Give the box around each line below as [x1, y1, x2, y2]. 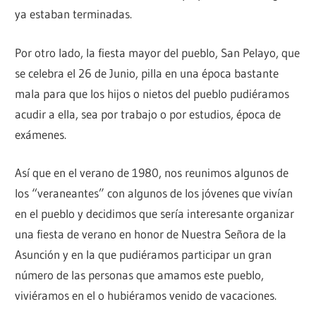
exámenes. [15, 126, 67, 142]
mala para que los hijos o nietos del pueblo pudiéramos [15, 85, 290, 101]
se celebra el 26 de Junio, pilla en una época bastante [15, 65, 279, 80]
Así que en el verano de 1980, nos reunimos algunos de [15, 165, 289, 181]
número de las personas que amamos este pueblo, [15, 267, 265, 283]
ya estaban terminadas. [15, 6, 133, 22]
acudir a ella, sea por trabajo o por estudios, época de [15, 106, 281, 121]
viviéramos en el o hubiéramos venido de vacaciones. [15, 288, 277, 303]
